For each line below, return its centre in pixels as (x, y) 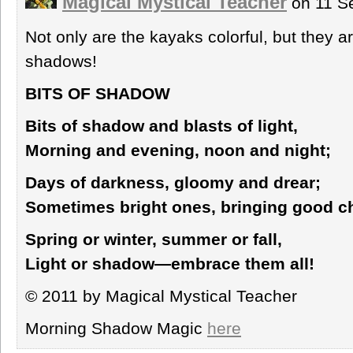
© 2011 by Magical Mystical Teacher (161, 295)
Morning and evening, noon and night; (178, 150)
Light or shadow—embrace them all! (170, 263)
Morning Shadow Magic (116, 328)
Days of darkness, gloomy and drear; (173, 182)
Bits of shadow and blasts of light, (162, 125)
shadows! (61, 61)
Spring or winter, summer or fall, (154, 239)
